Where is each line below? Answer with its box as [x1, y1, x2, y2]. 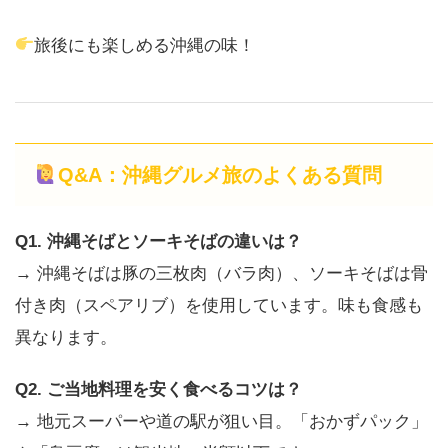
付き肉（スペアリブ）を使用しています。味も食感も [15, 295, 423, 315]
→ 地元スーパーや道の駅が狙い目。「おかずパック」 [15, 411, 428, 431]
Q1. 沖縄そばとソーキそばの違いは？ [15, 231, 302, 251]
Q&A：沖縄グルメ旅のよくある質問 [57, 163, 382, 186]
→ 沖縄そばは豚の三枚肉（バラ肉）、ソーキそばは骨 [15, 263, 428, 283]
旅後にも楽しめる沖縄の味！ [34, 35, 256, 55]
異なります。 [15, 327, 117, 347]
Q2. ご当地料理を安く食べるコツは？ [15, 379, 302, 399]
